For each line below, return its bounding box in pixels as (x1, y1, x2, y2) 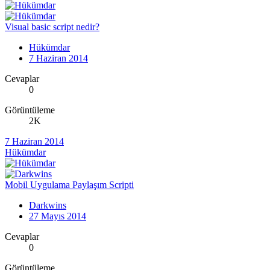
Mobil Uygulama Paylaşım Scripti (5, 180, 134, 190)
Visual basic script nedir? (5, 22, 99, 33)
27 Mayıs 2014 (29, 211, 86, 222)
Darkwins (29, 200, 66, 211)
